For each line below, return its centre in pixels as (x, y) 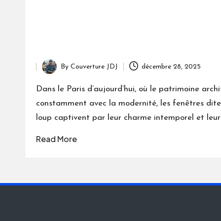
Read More (56, 139)
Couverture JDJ (94, 67)
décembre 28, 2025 (171, 67)
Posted (52, 72)
